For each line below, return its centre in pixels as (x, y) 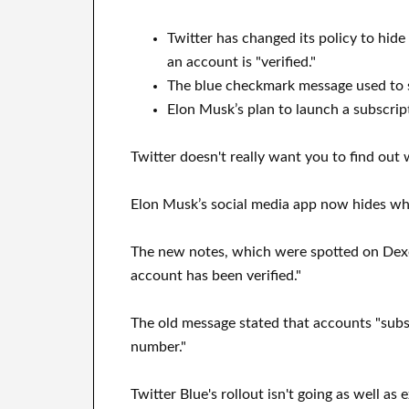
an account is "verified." (241, 62)
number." (158, 347)
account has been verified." (216, 276)
